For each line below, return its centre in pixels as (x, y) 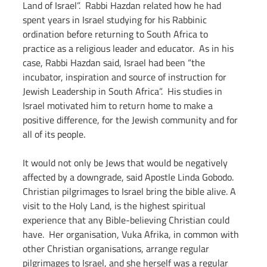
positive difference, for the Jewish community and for (131, 120)
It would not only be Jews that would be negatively (126, 163)
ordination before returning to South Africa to (117, 34)
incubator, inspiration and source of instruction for (126, 77)
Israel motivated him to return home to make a (119, 106)
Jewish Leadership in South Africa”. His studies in (124, 91)
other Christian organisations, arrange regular (117, 249)
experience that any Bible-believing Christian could (127, 220)
